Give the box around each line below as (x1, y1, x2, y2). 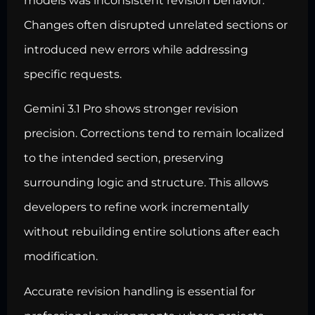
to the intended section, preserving (24, 151, 224, 165)
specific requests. (24, 67, 122, 82)
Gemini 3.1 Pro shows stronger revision (24, 102, 238, 116)
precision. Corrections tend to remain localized (24, 127, 284, 141)
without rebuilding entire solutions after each (24, 225, 280, 239)
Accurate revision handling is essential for (24, 284, 255, 298)
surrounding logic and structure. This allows (24, 176, 269, 190)
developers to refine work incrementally (24, 200, 249, 214)
